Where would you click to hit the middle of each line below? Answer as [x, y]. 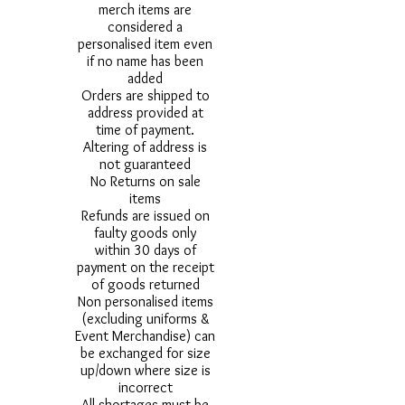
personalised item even [145, 44]
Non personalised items [145, 302]
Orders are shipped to [145, 96]
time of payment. [145, 130]
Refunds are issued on [145, 216]
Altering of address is [145, 147]
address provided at [145, 113]
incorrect [145, 388]
